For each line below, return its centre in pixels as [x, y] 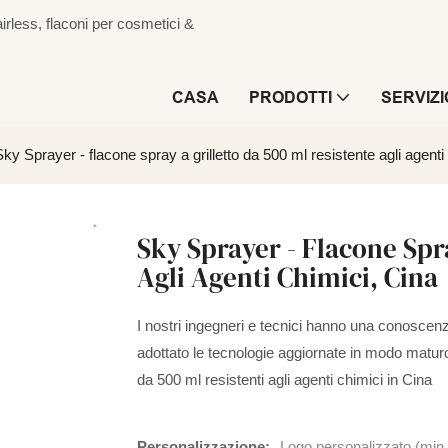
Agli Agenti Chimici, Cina [287, 278]
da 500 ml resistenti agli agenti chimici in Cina [284, 380]
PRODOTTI [290, 97]
